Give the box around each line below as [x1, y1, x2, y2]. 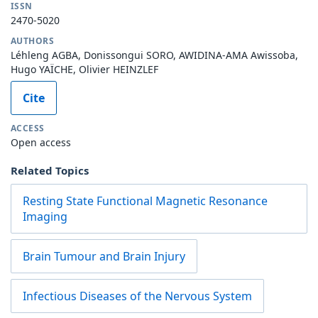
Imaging [23, 208, 67, 224]
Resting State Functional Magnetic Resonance [23, 192, 268, 209]
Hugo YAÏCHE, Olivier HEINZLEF [11, 62, 158, 76]
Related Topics [11, 163, 89, 177]
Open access [11, 135, 71, 149]
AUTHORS [11, 34, 55, 47]
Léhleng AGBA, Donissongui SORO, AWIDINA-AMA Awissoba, [11, 48, 298, 62]
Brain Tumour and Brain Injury [23, 248, 185, 264]
